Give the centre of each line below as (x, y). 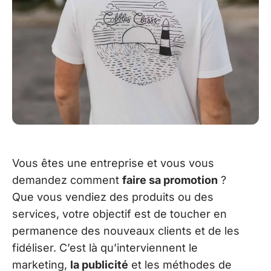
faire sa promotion (170, 180)
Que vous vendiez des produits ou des (113, 197)
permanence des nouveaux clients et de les (126, 230)
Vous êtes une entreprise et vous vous (113, 163)
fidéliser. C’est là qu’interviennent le (105, 247)
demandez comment (67, 180)
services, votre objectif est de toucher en (119, 214)
